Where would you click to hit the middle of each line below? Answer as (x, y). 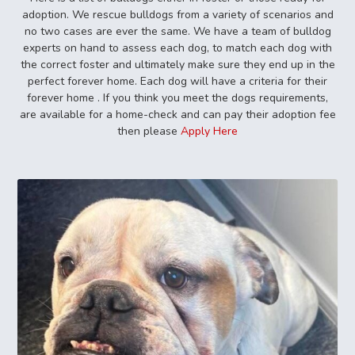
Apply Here (209, 131)
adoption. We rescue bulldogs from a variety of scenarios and (177, 14)
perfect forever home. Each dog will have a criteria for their (177, 81)
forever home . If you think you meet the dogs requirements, (177, 97)
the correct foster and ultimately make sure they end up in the (177, 64)
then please (149, 131)
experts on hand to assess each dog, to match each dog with (177, 48)
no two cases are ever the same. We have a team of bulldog (177, 31)
